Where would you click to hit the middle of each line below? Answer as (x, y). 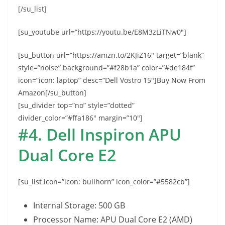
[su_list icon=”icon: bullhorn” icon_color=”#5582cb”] (104, 181)
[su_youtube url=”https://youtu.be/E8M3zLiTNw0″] (102, 32)
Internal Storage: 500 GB (79, 205)
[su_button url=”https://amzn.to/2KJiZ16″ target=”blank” (111, 55)
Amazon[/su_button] (52, 92)
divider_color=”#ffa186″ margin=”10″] (80, 118)
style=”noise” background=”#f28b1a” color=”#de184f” (106, 67)
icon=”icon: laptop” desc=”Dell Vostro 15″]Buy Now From (112, 80)
